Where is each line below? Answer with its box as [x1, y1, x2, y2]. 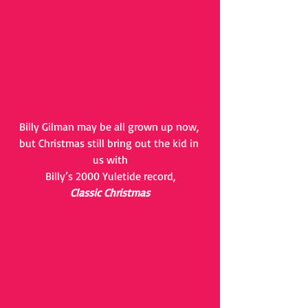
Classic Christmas [70, 186, 150, 200]
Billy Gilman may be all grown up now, [19, 120, 201, 134]
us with [92, 153, 128, 167]
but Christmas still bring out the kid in [19, 136, 201, 151]
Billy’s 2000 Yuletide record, [45, 169, 175, 184]
